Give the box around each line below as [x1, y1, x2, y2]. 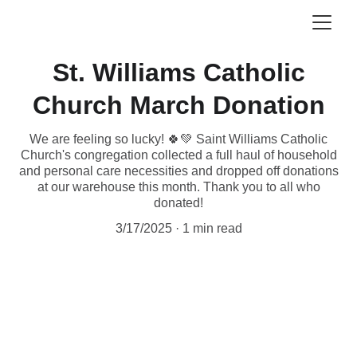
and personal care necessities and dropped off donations [18, 164, 339, 178]
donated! [154, 196, 203, 210]
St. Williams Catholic [52, 58, 305, 87]
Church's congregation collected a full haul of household [20, 148, 337, 162]
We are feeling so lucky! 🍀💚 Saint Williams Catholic [29, 132, 328, 146]
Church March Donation [32, 91, 325, 120]
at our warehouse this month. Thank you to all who [37, 180, 320, 194]
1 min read [182, 222, 242, 235]
